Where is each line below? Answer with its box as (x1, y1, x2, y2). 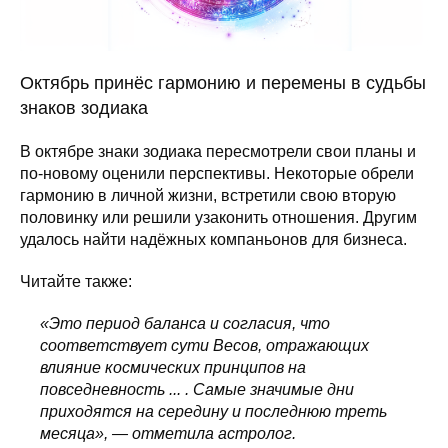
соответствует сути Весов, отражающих (40, 336, 369, 354)
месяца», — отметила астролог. (40, 424, 296, 442)
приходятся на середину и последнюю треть (40, 402, 387, 420)
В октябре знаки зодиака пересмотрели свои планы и (20, 142, 416, 160)
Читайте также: (20, 272, 132, 290)
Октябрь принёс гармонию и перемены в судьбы (20, 72, 426, 93)
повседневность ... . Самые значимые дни (40, 380, 354, 398)
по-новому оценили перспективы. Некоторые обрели (20, 164, 414, 182)
